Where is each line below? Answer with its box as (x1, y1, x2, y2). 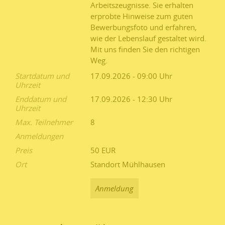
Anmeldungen (15, 131, 63, 142)
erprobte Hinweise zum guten (90, 11, 193, 22)
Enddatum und (15, 94, 66, 104)
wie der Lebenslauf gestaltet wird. (90, 33, 206, 44)
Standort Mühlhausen (90, 159, 165, 170)
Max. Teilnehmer (15, 117, 73, 128)
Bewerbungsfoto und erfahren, (90, 22, 197, 33)
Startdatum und (15, 71, 69, 81)
